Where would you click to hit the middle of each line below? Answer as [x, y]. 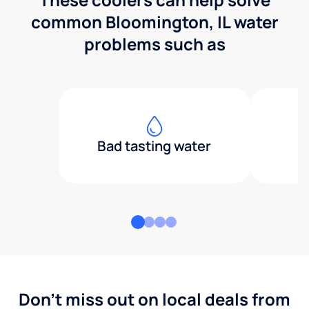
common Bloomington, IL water [154, 21]
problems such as [154, 43]
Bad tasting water [154, 146]
